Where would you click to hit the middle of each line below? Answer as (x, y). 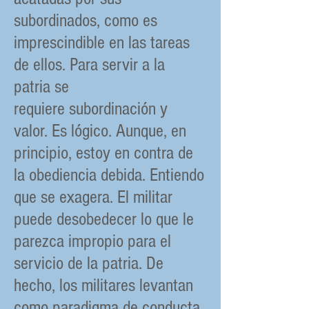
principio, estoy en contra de (103, 153)
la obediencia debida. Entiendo (109, 175)
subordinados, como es (86, 21)
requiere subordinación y (91, 109)
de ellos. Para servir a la (89, 65)
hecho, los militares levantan (103, 286)
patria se (41, 87)
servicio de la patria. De (89, 263)
